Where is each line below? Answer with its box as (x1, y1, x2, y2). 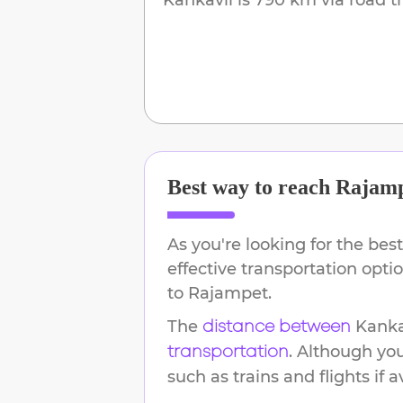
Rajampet (188, 282, 268, 303)
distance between (202, 319, 351, 335)
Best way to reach (167, 175, 336, 199)
